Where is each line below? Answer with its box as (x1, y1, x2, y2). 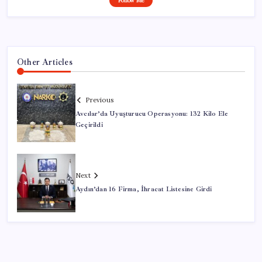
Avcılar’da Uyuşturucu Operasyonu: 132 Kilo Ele (75, 109, 229, 118)
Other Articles (17, 57, 73, 68)
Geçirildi (75, 120, 103, 129)
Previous (85, 95, 113, 104)
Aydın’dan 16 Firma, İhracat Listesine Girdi (75, 185, 212, 194)
